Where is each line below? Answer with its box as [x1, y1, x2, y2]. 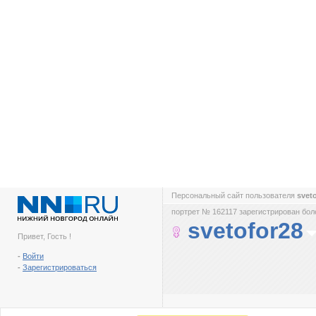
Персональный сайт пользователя [171, 191, 297, 200]
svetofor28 [188, 218, 303, 243]
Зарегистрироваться [23, 263, 97, 272]
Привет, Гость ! [18, 232, 71, 241]
